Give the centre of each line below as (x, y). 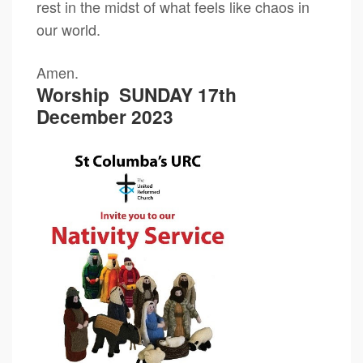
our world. (68, 29)
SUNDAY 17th (178, 94)
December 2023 (105, 116)
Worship (78, 94)
